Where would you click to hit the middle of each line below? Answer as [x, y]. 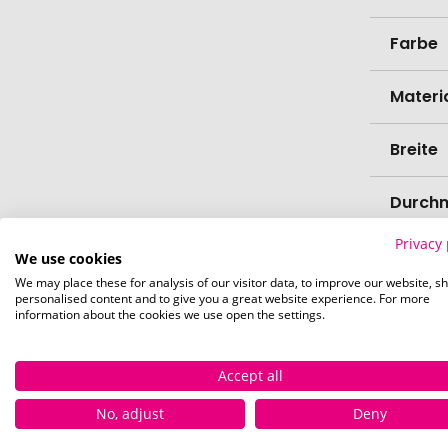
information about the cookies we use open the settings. [170, 314]
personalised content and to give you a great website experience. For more [222, 298]
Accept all [250, 375]
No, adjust [130, 413]
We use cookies [68, 258]
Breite [413, 150]
